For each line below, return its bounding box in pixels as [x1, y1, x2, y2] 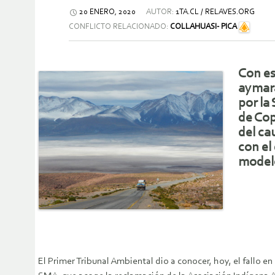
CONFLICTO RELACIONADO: [69, 23, 170, 31]
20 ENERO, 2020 [79, 8, 136, 17]
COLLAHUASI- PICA [170, 23, 237, 31]
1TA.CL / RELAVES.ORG [176, 8, 255, 17]
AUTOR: [145, 8, 176, 17]
